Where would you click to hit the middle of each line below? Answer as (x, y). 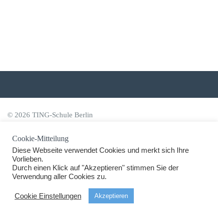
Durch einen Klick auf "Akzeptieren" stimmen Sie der (95, 168)
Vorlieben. (28, 159)
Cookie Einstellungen (48, 196)
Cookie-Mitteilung (40, 138)
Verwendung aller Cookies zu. (59, 177)
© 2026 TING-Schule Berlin (50, 115)
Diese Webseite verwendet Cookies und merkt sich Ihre (100, 150)
